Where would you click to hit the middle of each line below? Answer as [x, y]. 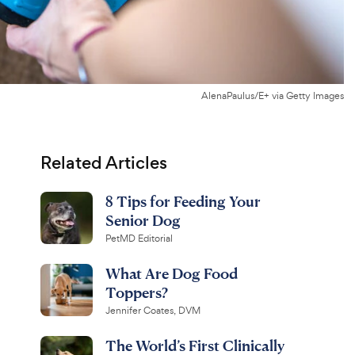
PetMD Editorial [139, 239]
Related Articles [103, 163]
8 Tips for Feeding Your [183, 201]
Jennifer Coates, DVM [153, 311]
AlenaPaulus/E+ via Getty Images [273, 96]
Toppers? [137, 292]
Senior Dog [143, 220]
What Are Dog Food [171, 273]
